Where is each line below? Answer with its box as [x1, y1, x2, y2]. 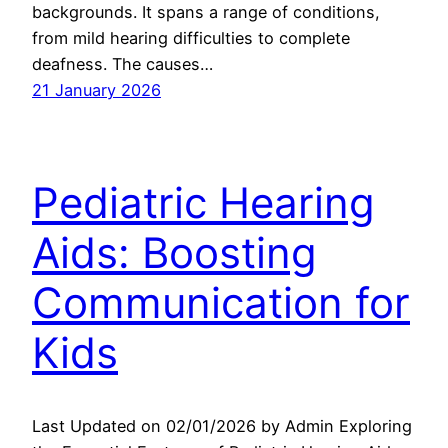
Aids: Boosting [32, 226, 317, 278]
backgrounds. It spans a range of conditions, [32, 2, 380, 23]
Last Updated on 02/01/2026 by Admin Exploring [32, 415, 412, 436]
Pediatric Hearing [32, 176, 375, 228]
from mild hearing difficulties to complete [32, 28, 350, 49]
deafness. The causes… [32, 54, 213, 75]
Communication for [32, 276, 410, 328]
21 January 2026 [32, 80, 161, 101]
